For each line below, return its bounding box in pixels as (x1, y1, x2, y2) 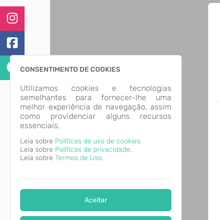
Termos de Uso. (55, 154, 104, 162)
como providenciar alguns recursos (20, 111, 171, 121)
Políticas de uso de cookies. (55, 137, 142, 145)
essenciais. (20, 121, 60, 130)
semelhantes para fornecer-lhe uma (20, 93, 171, 102)
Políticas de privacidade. (55, 145, 132, 154)
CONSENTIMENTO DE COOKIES (20, 65, 120, 74)
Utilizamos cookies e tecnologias (20, 83, 171, 93)
